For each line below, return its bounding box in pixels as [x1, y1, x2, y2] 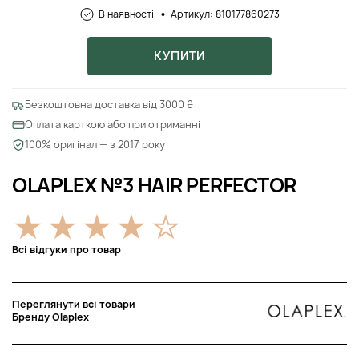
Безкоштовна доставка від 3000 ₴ [25, 97, 193, 111]
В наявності [98, 6, 154, 21]
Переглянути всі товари [12, 296, 135, 311]
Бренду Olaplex [12, 309, 89, 324]
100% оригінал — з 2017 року [25, 137, 165, 151]
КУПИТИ [154, 47, 205, 63]
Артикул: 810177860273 [170, 6, 280, 21]
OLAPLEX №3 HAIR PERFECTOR [12, 171, 296, 199]
